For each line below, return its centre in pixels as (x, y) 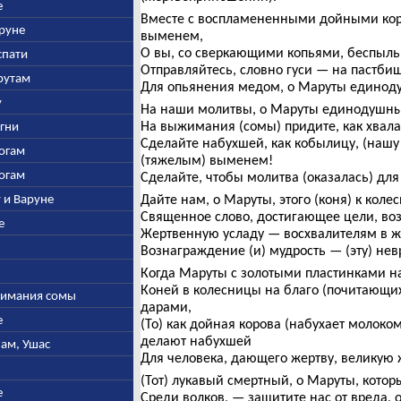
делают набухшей (196, 341)
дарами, (166, 307)
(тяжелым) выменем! (206, 160)
